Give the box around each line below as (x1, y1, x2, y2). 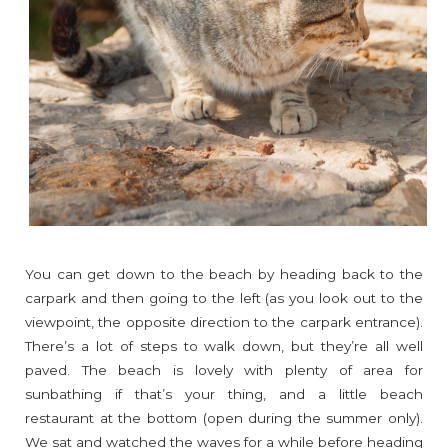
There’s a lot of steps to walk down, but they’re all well (25, 338, 423, 355)
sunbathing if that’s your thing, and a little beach (25, 386, 423, 403)
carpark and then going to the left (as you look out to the (25, 290, 423, 307)
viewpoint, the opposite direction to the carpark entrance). (25, 314, 423, 331)
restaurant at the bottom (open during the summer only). (25, 410, 423, 427)
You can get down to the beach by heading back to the (25, 266, 423, 283)
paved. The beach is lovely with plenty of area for (25, 362, 423, 379)
